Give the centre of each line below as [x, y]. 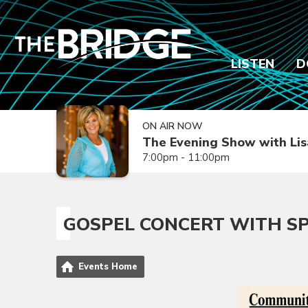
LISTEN [253, 64]
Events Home [108, 267]
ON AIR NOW [173, 126]
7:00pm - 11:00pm [186, 157]
